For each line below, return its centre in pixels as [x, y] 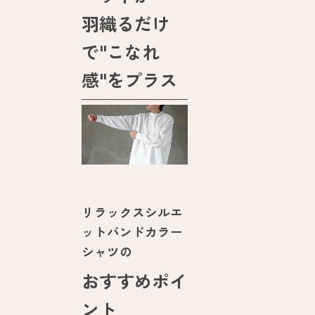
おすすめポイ [135, 280]
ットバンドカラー [133, 231]
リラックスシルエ [133, 212]
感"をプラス [130, 80]
